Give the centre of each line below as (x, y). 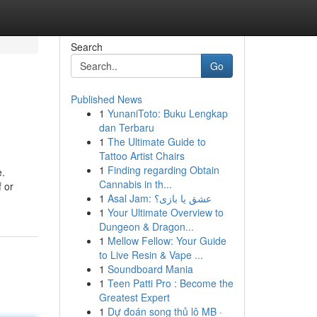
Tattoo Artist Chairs (142, 156)
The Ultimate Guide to (156, 142)
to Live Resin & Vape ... (151, 255)
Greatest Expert (134, 297)
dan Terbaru (126, 127)
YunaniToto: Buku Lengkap (167, 113)
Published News (106, 99)
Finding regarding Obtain (163, 170)
